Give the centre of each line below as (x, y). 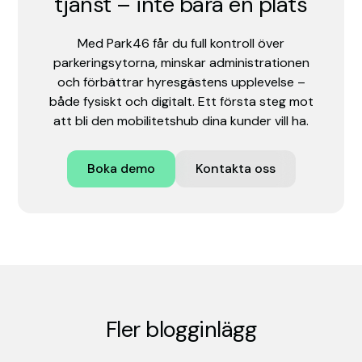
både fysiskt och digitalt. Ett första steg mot (181, 101)
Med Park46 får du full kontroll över (181, 43)
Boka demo (121, 168)
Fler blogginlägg (181, 329)
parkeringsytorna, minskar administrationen (181, 62)
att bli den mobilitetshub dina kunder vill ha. (181, 120)
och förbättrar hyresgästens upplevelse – (181, 82)
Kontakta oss (235, 168)
